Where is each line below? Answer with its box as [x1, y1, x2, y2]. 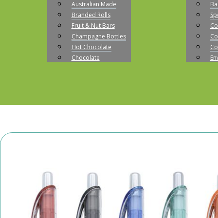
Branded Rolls [71, 10, 110, 19]
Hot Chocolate [71, 42, 111, 51]
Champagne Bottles [71, 32, 126, 40]
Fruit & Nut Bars [71, 21, 115, 30]
